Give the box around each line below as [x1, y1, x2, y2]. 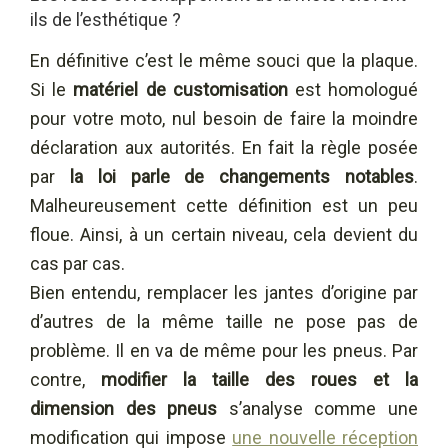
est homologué [287, 78, 419, 100]
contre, [30, 368, 101, 390]
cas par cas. [30, 252, 125, 274]
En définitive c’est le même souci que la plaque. [30, 49, 418, 71]
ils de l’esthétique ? [30, 9, 181, 31]
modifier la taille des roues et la [101, 368, 418, 390]
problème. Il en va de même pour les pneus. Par [30, 339, 418, 361]
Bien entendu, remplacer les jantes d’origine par [30, 281, 418, 303]
